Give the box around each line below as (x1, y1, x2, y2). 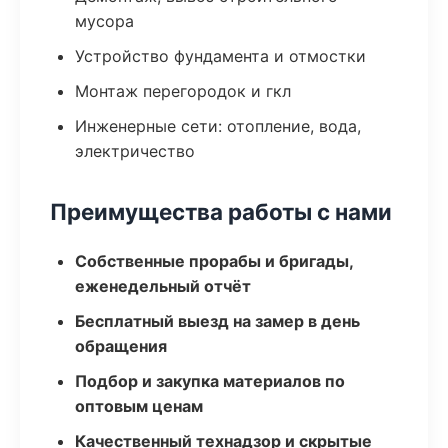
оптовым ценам (75, 396, 203, 416)
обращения (75, 336, 167, 356)
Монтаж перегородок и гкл (75, 81, 291, 101)
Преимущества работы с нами (50, 198, 392, 225)
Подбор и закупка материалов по (75, 371, 345, 391)
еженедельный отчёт (75, 276, 251, 296)
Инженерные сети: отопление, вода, (75, 116, 361, 136)
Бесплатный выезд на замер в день (75, 311, 360, 331)
